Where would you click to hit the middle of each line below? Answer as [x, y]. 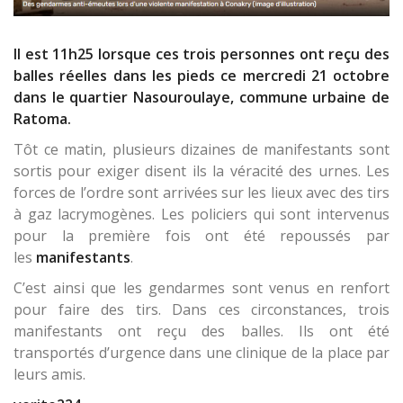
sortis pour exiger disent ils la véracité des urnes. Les [201, 170]
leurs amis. [49, 374]
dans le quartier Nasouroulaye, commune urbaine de [201, 97]
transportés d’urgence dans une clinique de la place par [201, 352]
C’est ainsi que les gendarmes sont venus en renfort [201, 287]
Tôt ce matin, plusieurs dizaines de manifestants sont [201, 149]
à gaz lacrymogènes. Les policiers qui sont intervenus [201, 214]
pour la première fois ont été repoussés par [201, 235]
